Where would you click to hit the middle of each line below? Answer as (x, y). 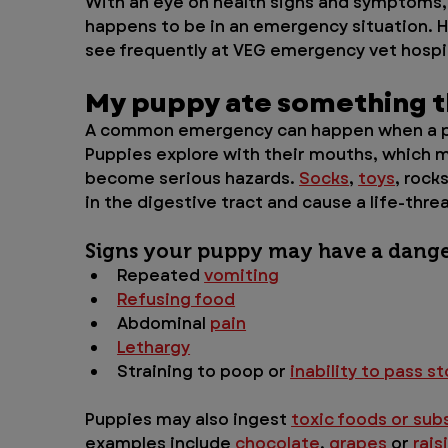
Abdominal (164, 324)
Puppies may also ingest (188, 420)
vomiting (242, 276)
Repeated (161, 276)
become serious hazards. (192, 179)
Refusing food (176, 300)
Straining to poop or (204, 372)
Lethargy (154, 348)
